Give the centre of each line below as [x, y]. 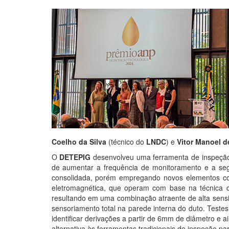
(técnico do [126, 141]
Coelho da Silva [79, 141]
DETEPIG [75, 157]
